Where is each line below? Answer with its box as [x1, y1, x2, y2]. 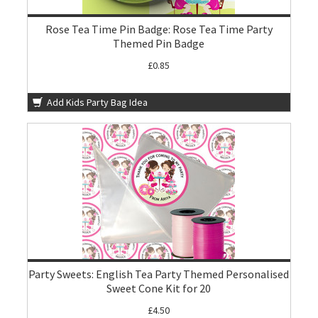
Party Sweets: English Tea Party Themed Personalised [28, 267, 290, 281]
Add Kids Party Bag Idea [45, 96, 148, 109]
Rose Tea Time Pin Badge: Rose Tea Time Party [45, 22, 273, 36]
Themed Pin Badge [113, 36, 205, 50]
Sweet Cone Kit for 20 [106, 281, 212, 295]
